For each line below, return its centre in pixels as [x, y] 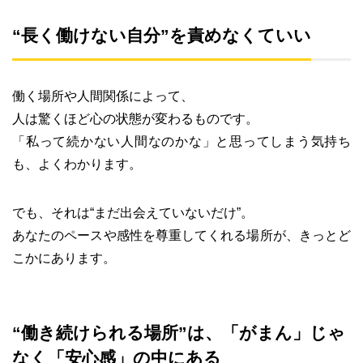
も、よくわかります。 [77, 164]
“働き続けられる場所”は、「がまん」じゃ [179, 333]
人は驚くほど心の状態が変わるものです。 [135, 119]
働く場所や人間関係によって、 [103, 96]
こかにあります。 [64, 258]
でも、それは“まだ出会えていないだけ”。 [133, 213]
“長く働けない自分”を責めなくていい [162, 36]
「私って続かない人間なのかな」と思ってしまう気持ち [181, 142]
